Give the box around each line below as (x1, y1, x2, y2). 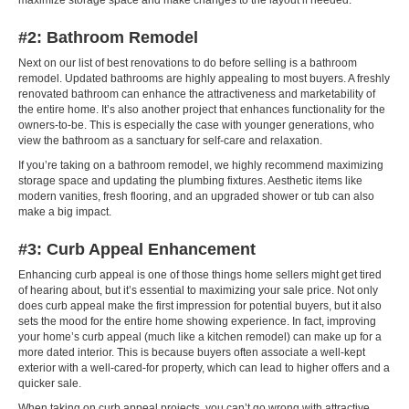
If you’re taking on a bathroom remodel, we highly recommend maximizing (18, 159, 383, 173)
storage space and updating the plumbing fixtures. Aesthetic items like (18, 174, 362, 188)
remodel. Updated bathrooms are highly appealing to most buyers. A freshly (18, 72, 390, 86)
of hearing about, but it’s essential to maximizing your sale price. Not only (18, 284, 378, 298)
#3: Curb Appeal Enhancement (18, 240, 256, 259)
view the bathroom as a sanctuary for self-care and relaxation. (18, 134, 322, 148)
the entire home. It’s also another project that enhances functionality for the (18, 103, 385, 117)
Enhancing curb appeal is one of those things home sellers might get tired (18, 268, 382, 282)
